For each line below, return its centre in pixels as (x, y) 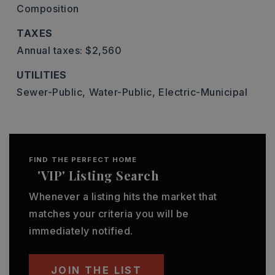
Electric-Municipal (203, 92)
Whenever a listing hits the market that (123, 196)
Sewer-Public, (51, 92)
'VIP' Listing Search (98, 175)
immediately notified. (81, 231)
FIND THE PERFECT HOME (83, 160)
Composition (48, 9)
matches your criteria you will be (109, 214)
